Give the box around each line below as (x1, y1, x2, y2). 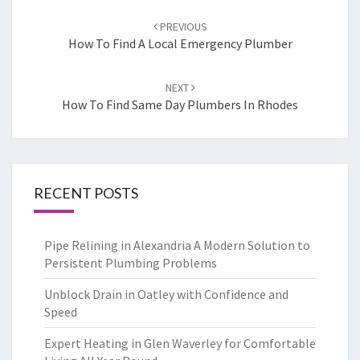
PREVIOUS (157, 19, 207, 34)
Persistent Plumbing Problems (44, 255, 217, 271)
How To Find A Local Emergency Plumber (67, 35, 292, 51)
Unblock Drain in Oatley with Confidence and (44, 286, 288, 302)
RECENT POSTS (34, 184, 138, 202)
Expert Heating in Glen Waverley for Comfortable (44, 335, 316, 351)
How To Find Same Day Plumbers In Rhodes (62, 96, 298, 112)
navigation (12, 33, 124, 62)
